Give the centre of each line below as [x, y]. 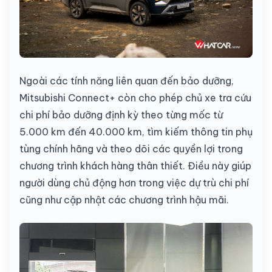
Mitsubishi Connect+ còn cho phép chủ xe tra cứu [135, 97]
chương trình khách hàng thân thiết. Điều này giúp [135, 165]
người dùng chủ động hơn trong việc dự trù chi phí [134, 182]
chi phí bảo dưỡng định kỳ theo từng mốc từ [121, 114]
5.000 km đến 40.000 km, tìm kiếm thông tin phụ [136, 131]
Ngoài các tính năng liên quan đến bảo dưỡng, [127, 80]
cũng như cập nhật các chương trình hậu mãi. [124, 199]
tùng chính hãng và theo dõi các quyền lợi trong [131, 148]
